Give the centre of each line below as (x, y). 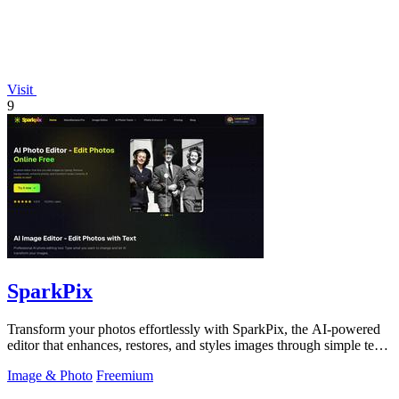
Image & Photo (50, 376)
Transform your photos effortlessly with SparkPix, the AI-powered (194, 330)
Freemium (125, 376)
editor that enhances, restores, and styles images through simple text (196, 346)
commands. (39, 362)
